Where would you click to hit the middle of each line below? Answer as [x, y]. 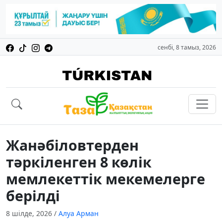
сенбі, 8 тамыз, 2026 [187, 48]
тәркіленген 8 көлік [79, 162]
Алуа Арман [79, 214]
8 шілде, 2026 [30, 214]
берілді [33, 196]
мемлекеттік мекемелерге [106, 179]
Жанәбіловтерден [72, 145]
